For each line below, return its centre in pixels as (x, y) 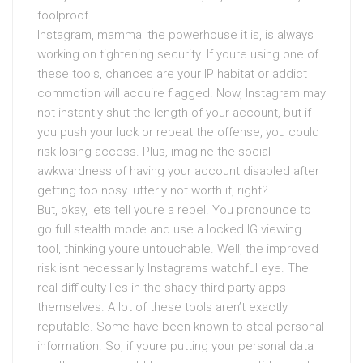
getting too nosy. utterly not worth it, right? (153, 190)
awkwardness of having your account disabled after (178, 171)
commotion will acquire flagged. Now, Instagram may (181, 93)
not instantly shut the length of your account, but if (174, 113)
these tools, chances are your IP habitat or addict (172, 74)
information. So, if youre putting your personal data (175, 346)
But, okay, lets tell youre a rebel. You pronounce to (174, 210)
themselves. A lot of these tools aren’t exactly (162, 307)
